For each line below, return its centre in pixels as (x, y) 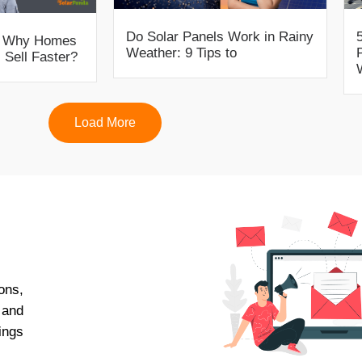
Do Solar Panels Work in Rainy (220, 37)
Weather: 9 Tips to (181, 53)
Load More (105, 123)
